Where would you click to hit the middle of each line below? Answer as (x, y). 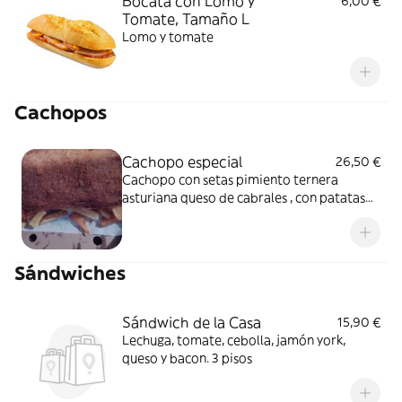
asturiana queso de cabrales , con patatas (244, 197)
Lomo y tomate (168, 37)
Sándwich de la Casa (192, 322)
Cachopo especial (182, 162)
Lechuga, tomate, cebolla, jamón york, (234, 340)
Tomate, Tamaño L (186, 19)
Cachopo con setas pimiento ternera (230, 179)
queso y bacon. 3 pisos (187, 358)
